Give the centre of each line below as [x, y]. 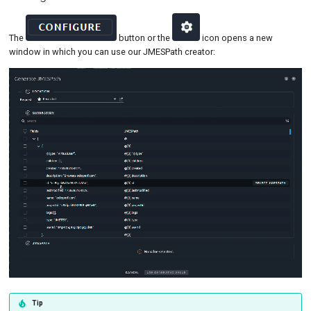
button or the [144, 38]
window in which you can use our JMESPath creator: [112, 52]
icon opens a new [236, 38]
